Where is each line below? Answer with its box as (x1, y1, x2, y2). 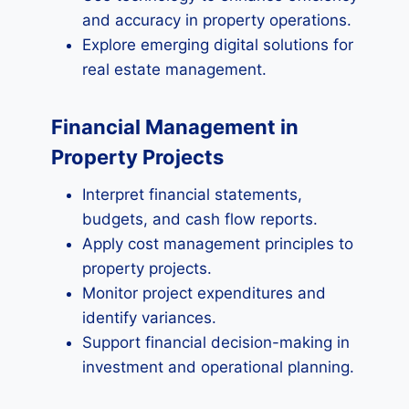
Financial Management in (51, 115, 299, 139)
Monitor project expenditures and (82, 284, 326, 302)
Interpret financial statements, (82, 185, 302, 204)
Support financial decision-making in (82, 333, 350, 351)
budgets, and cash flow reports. (82, 210, 318, 228)
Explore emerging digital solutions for (82, 36, 353, 54)
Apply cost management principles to (82, 235, 353, 253)
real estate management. (82, 60, 267, 79)
